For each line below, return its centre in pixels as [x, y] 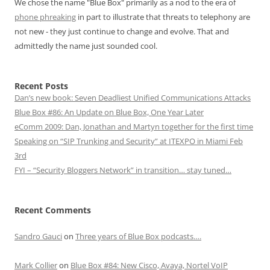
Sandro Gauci [38, 236]
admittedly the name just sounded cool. [86, 46]
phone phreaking [45, 17]
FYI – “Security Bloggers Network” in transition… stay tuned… [123, 170]
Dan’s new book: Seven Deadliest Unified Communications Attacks [133, 98]
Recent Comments [53, 210]
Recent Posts [41, 86]
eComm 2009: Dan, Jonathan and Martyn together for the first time [134, 127]
